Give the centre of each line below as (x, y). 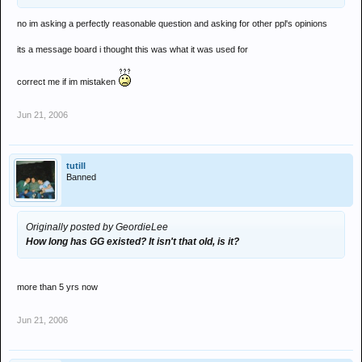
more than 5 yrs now (57, 287)
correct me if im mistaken (67, 82)
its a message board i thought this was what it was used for (133, 49)
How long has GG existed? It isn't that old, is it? (133, 242)
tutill (76, 166)
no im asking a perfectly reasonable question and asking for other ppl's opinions (172, 23)
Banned (81, 177)
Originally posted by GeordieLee (97, 227)
